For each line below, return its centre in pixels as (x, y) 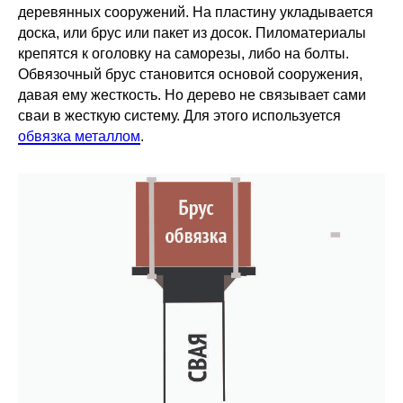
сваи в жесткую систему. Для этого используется (179, 115)
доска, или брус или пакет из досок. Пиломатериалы (192, 32)
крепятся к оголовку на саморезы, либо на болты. (184, 53)
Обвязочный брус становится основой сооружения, (190, 74)
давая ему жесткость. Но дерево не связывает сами (192, 94)
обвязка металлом (79, 136)
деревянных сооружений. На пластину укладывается (196, 12)
